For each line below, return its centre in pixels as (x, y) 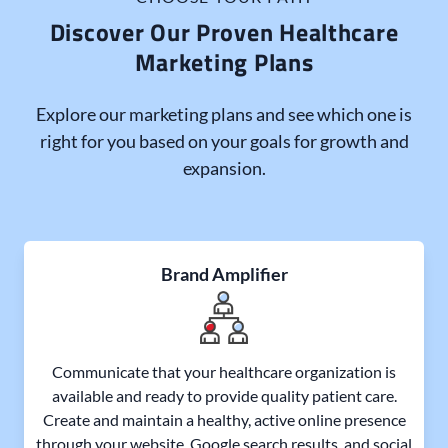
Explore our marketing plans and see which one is (224, 113)
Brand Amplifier (224, 273)
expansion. (224, 167)
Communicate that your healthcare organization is (224, 371)
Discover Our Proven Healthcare (224, 31)
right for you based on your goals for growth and (224, 140)
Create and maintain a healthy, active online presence (224, 419)
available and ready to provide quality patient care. (224, 395)
